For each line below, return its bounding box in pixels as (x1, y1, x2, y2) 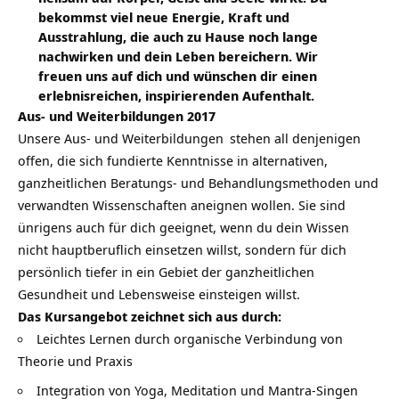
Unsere (18, 129, 64, 148)
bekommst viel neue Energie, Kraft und (37, 8, 289, 27)
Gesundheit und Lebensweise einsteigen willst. (18, 285, 300, 304)
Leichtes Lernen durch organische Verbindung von (37, 330, 343, 348)
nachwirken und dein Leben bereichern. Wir (37, 47, 318, 66)
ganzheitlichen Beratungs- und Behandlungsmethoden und (18, 174, 379, 192)
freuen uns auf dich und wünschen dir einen (37, 67, 317, 85)
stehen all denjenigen (226, 129, 361, 148)
